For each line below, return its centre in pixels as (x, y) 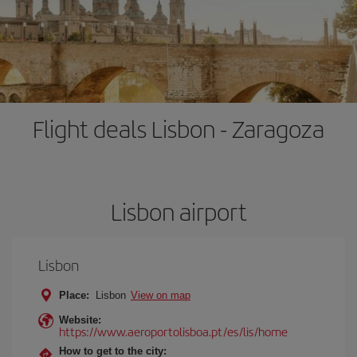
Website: (80, 320)
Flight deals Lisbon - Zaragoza (178, 128)
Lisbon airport (178, 211)
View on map (161, 295)
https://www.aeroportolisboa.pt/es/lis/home (173, 331)
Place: (74, 295)
